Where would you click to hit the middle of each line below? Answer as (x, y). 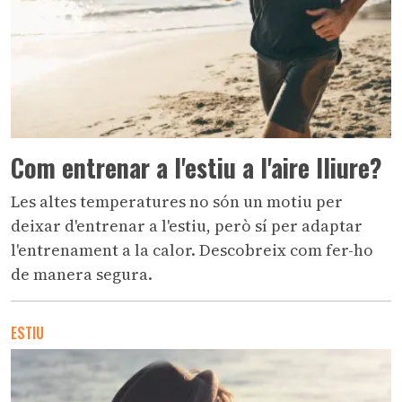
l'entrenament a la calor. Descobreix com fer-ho (192, 249)
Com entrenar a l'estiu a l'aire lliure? (197, 167)
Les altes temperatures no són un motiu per (177, 201)
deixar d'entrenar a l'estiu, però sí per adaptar (187, 225)
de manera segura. (82, 274)
